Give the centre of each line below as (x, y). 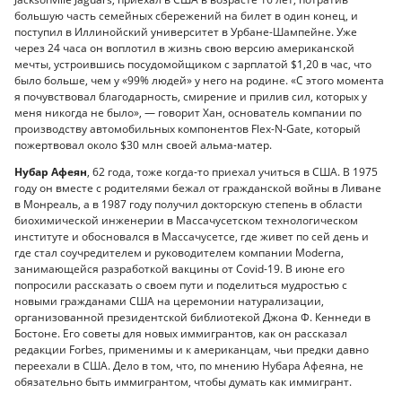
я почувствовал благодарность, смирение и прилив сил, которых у (191, 97)
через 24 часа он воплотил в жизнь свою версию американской (184, 48)
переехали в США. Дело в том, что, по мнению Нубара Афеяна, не (189, 365)
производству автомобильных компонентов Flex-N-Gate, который (188, 129)
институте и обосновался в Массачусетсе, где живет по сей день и (192, 236)
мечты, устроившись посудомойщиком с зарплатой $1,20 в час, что (193, 65)
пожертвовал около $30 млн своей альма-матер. (143, 145)
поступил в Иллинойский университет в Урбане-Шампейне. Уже (186, 32)
